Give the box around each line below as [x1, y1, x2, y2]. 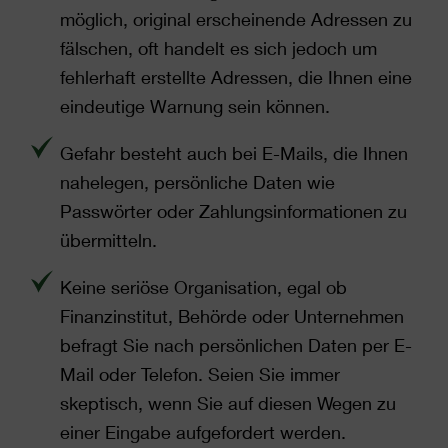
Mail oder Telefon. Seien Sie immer [60, 363, 340, 385]
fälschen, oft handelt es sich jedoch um [60, 37, 377, 59]
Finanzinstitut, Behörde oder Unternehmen [60, 305, 404, 327]
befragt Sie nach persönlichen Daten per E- [60, 334, 412, 356]
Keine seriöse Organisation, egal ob [60, 276, 347, 298]
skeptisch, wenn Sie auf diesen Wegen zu [60, 392, 396, 414]
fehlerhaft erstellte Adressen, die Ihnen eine [60, 66, 412, 88]
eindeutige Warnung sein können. [60, 95, 330, 117]
